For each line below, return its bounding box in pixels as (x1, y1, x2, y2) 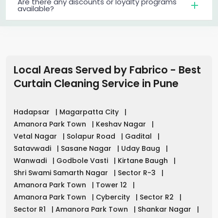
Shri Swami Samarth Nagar (14, 168, 110, 178)
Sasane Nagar (61, 144, 113, 154)
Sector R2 (140, 192, 176, 202)
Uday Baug (121, 144, 162, 154)
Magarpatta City (59, 107, 121, 117)
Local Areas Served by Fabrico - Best (14, 63, 201, 77)
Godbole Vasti (56, 156, 110, 166)
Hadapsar (14, 107, 52, 117)
